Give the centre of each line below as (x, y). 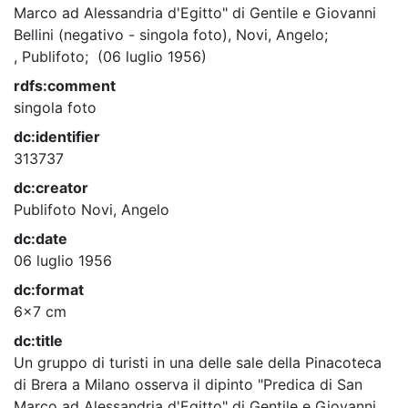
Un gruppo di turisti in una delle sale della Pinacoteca (198, 362)
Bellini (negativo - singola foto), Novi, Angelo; (171, 35)
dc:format (49, 290)
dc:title (38, 341)
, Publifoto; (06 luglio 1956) (110, 56)
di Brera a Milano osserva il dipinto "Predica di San (188, 384)
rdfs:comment (65, 86)
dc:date (41, 239)
